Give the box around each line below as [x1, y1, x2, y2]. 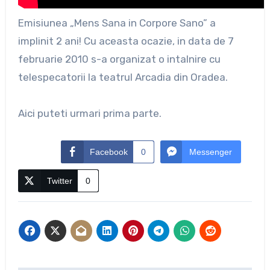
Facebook [89, 146, 128, 157]
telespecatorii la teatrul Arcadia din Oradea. [17, 71, 228, 83]
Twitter [46, 175, 72, 186]
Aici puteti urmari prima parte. [17, 107, 162, 119]
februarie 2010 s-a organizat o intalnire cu [17, 52, 221, 65]
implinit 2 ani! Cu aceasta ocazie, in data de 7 [17, 34, 234, 47]
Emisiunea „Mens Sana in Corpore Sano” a [17, 16, 216, 29]
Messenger [189, 146, 232, 157]
